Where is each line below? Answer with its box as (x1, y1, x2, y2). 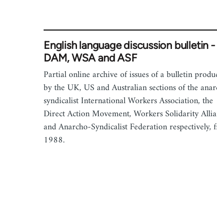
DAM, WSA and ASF (44, 51, 137, 65)
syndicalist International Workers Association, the (44, 93, 213, 109)
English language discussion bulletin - (44, 39, 215, 52)
